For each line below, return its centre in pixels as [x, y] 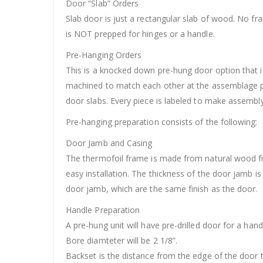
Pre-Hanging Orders [104, 55]
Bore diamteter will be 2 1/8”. [122, 240]
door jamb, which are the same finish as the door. [162, 188]
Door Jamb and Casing [109, 143]
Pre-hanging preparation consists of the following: [162, 122]
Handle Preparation [103, 210]
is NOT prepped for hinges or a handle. [140, 33]
